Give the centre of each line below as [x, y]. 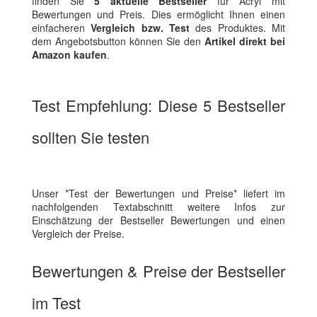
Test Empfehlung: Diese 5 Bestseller [158, 105]
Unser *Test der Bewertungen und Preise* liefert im [158, 194]
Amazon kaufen [69, 55]
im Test [56, 303]
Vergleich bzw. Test [140, 28]
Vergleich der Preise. [78, 234]
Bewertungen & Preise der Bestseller [158, 271]
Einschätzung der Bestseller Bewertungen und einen [158, 220]
